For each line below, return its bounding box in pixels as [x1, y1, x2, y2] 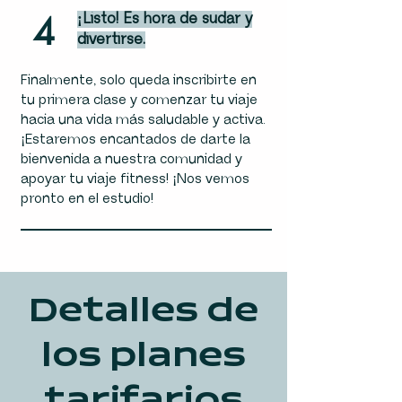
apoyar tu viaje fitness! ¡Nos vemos [20, 170, 249, 188]
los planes [41, 338, 246, 375]
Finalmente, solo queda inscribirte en [20, 72, 257, 89]
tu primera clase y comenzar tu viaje [20, 92, 258, 109]
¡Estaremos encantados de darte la [20, 131, 250, 148]
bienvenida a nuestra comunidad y [20, 151, 242, 168]
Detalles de [29, 293, 258, 330]
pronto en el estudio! [20, 190, 153, 207]
